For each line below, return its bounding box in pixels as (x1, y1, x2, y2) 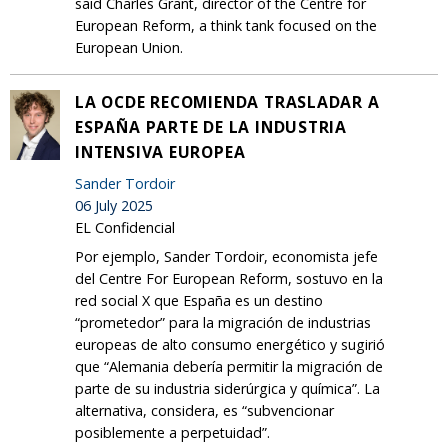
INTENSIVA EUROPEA (75, 140, 246, 163)
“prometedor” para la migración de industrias (75, 312, 371, 332)
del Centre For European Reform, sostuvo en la (75, 268, 383, 288)
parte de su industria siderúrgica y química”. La (75, 378, 380, 398)
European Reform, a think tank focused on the (75, 15, 377, 35)
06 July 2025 (75, 195, 153, 215)
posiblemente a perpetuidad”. (75, 422, 270, 442)
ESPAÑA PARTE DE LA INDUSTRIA (75, 115, 348, 138)
